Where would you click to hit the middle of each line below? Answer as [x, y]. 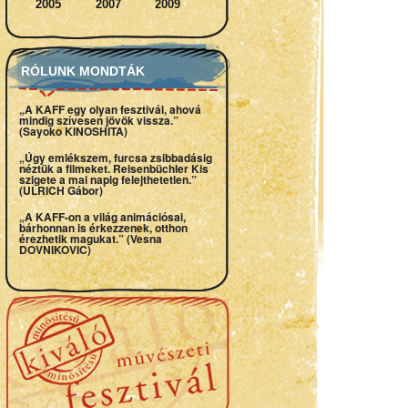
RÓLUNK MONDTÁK [82, 71]
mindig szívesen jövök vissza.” [98, 120]
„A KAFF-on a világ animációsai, [102, 217]
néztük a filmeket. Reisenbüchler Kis [113, 168]
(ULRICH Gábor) [61, 190]
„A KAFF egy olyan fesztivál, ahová [110, 109]
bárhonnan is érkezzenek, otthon [103, 228]
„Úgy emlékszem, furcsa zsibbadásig [115, 158]
